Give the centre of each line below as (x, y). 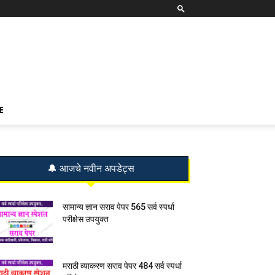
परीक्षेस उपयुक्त (86, 219)
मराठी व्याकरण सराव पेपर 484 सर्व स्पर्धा (122, 266)
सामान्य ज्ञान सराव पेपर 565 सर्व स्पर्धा (118, 207)
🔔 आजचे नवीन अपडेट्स (91, 168)
